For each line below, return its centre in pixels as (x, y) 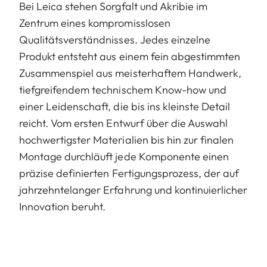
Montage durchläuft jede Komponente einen (124, 156)
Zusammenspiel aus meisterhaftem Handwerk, (131, 73)
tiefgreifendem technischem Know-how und (123, 89)
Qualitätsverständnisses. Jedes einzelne (115, 39)
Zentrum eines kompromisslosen (95, 23)
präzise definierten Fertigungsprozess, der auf (129, 173)
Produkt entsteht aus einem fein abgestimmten (130, 56)
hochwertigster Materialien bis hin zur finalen (127, 139)
